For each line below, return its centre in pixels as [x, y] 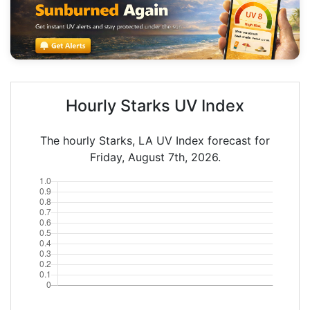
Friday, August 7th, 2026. [155, 157]
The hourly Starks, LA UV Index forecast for [155, 140]
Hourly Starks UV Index [155, 105]
